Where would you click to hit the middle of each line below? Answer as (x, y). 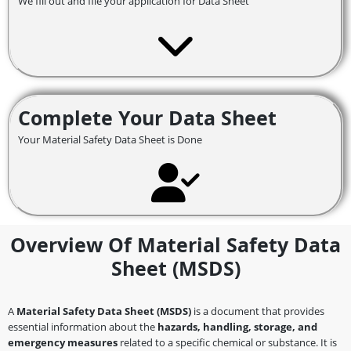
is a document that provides (258, 311)
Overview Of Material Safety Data (175, 244)
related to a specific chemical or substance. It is (227, 342)
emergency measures (63, 342)
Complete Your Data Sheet (147, 117)
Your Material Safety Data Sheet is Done (110, 139)
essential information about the (83, 326)
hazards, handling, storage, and (237, 326)
